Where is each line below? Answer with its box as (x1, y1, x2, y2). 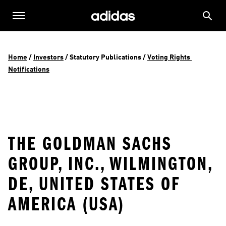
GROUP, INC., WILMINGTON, (8, 152, 212, 175)
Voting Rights (147, 54, 190, 61)
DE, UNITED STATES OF (8, 173, 180, 195)
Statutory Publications (70, 54, 141, 61)
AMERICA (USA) (8, 193, 125, 215)
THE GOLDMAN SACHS (8, 132, 172, 155)
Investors (33, 54, 64, 61)
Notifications (8, 66, 49, 73)
